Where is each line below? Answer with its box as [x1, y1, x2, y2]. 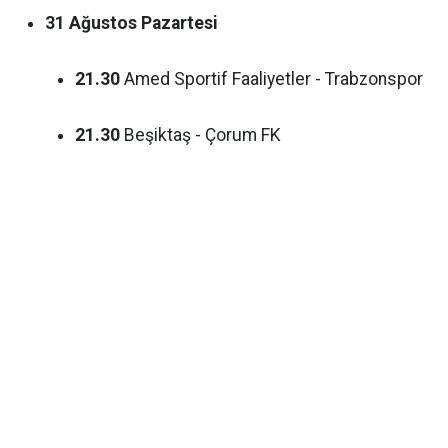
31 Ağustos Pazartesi [45, 12, 218, 33]
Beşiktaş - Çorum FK [120, 124, 281, 145]
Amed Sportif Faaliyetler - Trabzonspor [120, 68, 423, 89]
